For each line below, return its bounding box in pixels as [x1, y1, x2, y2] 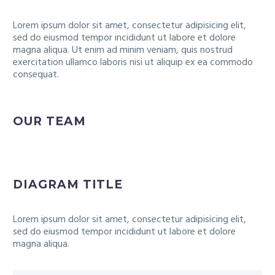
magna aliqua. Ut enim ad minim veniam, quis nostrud [13, 42, 233, 58]
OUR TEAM [13, 114, 86, 128]
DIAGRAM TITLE [13, 177, 123, 192]
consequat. [13, 67, 59, 83]
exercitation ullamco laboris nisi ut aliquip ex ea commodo [13, 55, 253, 71]
